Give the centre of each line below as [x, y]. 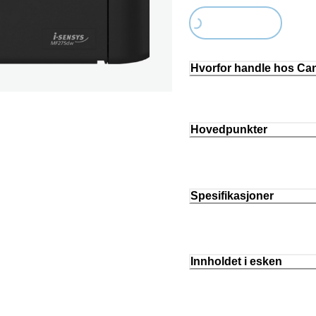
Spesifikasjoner [232, 195]
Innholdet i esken [236, 262]
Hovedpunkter [229, 129]
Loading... [212, 31]
